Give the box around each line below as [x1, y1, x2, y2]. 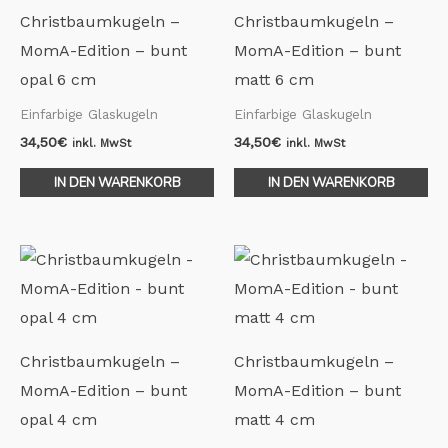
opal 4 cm [20, 410, 97, 430]
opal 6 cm [20, 70, 96, 90]
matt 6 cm [234, 70, 314, 90]
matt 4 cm [234, 410, 315, 430]
